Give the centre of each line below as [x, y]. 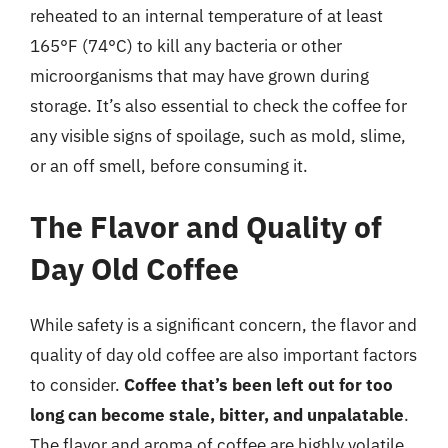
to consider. [77, 385]
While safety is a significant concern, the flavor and [223, 325]
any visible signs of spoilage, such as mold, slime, [218, 135]
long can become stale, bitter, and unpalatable [217, 415]
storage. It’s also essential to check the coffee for [218, 105]
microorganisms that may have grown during [199, 75]
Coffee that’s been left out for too [258, 385]
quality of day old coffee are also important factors [223, 355]
